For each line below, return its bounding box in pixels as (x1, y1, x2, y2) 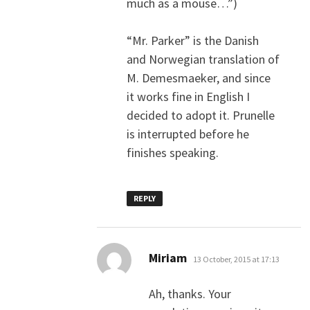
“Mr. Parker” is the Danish (127, 33, 259, 49)
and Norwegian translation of (127, 51, 280, 68)
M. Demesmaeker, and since (127, 70, 271, 86)
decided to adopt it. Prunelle (127, 107, 275, 124)
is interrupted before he (127, 126, 250, 143)
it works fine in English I (127, 89, 250, 105)
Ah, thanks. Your (148, 286, 231, 302)
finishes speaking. (127, 145, 219, 161)
